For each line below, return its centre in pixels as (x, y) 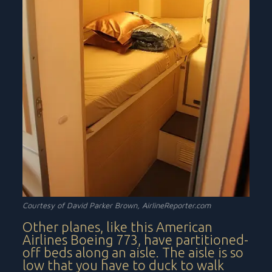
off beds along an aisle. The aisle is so (133, 252)
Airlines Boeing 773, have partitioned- (136, 239)
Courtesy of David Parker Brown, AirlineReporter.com (117, 205)
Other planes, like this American (118, 226)
